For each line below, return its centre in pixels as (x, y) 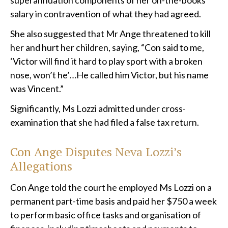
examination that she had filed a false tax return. (105, 122)
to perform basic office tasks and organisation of (106, 215)
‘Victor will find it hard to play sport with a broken (106, 61)
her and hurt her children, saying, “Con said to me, (107, 48)
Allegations (41, 166)
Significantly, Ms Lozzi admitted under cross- (98, 109)
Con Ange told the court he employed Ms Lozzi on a (111, 188)
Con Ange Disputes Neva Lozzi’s (96, 152)
